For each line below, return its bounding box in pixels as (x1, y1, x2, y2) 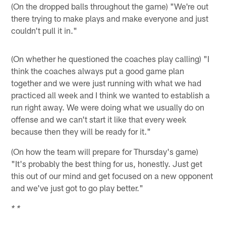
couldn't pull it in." (11, 25, 78, 35)
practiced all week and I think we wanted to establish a (11, 89, 210, 100)
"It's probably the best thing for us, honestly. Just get (11, 158, 203, 168)
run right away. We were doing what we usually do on (11, 101, 205, 112)
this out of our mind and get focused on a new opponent (11, 170, 213, 181)
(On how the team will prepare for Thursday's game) (11, 146, 199, 156)
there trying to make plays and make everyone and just (11, 13, 209, 23)
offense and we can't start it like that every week (11, 114, 187, 124)
